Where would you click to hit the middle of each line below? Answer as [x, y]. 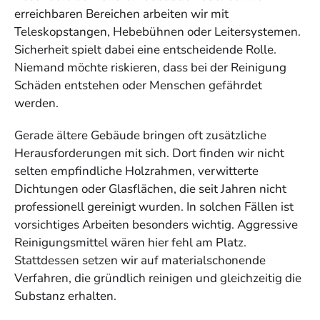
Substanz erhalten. [65, 296]
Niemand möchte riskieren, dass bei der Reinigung [150, 67]
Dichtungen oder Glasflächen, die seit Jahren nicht [150, 189]
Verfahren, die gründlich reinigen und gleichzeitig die [158, 278]
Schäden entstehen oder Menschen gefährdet [138, 85]
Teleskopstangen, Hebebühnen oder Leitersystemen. [157, 31]
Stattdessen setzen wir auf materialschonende [140, 260]
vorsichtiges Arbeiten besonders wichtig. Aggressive [156, 224]
